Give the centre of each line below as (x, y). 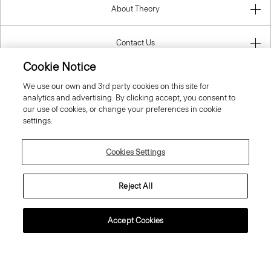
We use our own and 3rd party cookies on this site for (116, 86)
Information (135, 76)
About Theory (135, 8)
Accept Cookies (135, 220)
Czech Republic (136, 132)
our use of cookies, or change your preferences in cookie (122, 109)
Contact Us (135, 42)
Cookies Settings (135, 152)
